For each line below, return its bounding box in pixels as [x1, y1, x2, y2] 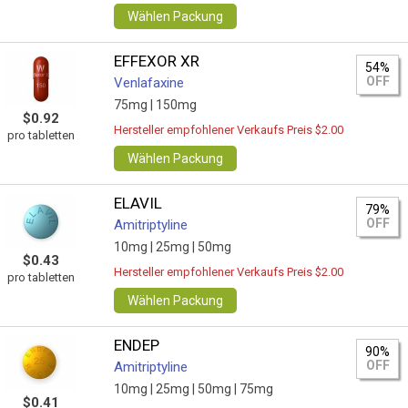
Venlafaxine [114, 75, 185, 91]
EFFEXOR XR [114, 52, 200, 70]
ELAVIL [114, 194, 163, 212]
